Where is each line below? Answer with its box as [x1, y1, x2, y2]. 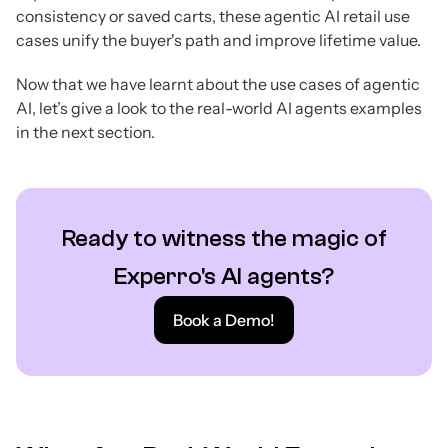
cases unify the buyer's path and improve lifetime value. [16, 30, 421, 51]
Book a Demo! [173, 310, 275, 331]
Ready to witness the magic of [61, 225, 387, 253]
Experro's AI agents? [114, 263, 334, 291]
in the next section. [16, 122, 155, 143]
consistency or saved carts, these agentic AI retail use [16, 6, 410, 27]
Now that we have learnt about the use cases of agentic [16, 74, 420, 95]
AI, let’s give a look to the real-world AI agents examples [16, 98, 422, 119]
